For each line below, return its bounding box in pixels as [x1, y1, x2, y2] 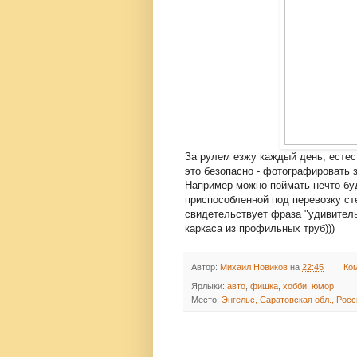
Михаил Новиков [220, 262, 288, 273]
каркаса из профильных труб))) [185, 222, 335, 235]
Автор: [191, 262, 220, 273]
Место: [191, 295, 222, 305]
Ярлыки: [191, 281, 227, 292]
